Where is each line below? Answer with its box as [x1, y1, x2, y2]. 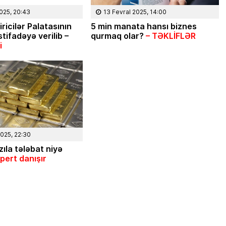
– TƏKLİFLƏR [145, 29, 196, 41]
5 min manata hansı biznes [90, 20, 197, 32]
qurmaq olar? [90, 29, 146, 41]
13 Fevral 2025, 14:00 [103, 7, 166, 16]
